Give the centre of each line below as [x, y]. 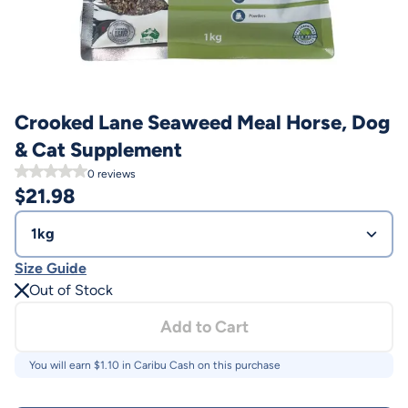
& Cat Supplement [98, 150]
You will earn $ [65, 365]
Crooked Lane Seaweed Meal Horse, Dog [202, 122]
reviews [115, 174]
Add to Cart [204, 327]
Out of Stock [71, 290]
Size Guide [51, 268]
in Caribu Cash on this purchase [200, 365]
